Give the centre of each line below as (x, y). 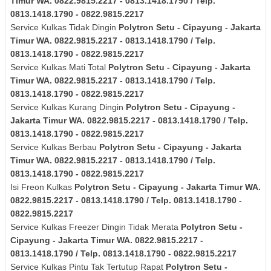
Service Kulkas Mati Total (59, 67)
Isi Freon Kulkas (42, 187)
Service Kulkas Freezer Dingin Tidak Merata (96, 227)
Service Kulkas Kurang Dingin (68, 107)
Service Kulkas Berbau (55, 147)
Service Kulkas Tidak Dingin (64, 27)
